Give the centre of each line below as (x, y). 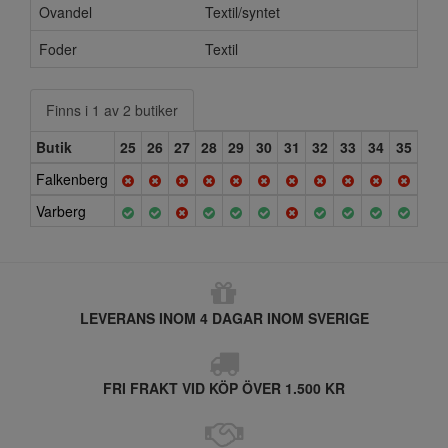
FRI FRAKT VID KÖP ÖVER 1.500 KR (224, 388)
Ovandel (65, 12)
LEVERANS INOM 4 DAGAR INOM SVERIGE (224, 318)
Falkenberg (72, 179)
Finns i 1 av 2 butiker (112, 110)
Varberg (61, 211)
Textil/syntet (242, 12)
